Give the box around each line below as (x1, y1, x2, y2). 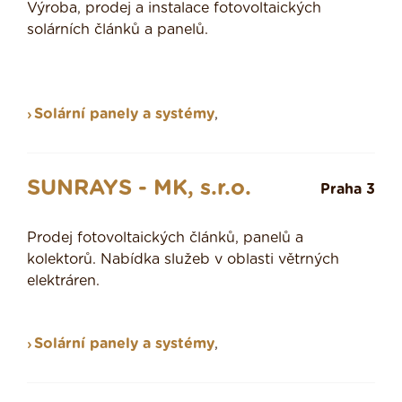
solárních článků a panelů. (27, 22, 208, 38)
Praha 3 (320, 182, 375, 197)
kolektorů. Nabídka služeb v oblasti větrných (27, 252, 339, 267)
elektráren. (27, 274, 100, 289)
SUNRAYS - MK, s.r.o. (27, 178, 251, 200)
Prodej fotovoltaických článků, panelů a (27, 231, 303, 246)
